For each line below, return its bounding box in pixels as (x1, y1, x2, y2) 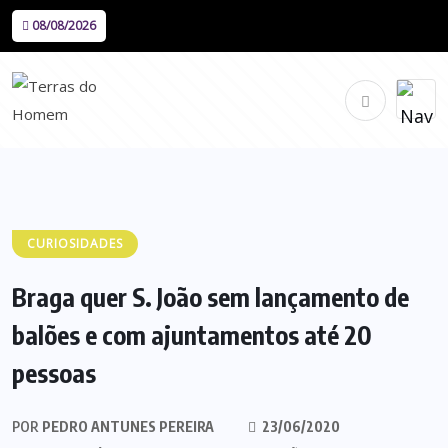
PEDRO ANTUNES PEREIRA (39, 418, 214, 435)
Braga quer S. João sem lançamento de (12, 281, 409, 313)
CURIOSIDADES (27, 235, 123, 252)
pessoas (12, 357, 96, 389)
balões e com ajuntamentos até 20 (12, 319, 372, 351)
